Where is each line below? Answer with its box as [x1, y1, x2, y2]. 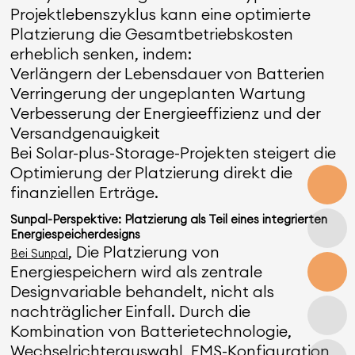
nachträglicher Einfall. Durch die [10, 301, 251, 321]
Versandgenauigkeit [10, 123, 161, 143]
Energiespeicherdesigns [10, 227, 141, 242]
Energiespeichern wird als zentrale [10, 261, 263, 281]
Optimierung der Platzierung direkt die [10, 162, 293, 182]
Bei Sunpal [10, 246, 69, 261]
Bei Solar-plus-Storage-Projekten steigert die [10, 143, 337, 162]
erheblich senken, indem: [10, 44, 193, 63]
